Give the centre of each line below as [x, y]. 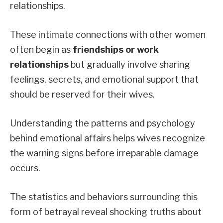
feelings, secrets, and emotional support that [104, 80]
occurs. [25, 168]
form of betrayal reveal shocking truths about [106, 212]
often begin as [41, 50]
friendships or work [116, 50]
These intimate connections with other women [108, 35]
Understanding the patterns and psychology [103, 123]
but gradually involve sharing [129, 65]
